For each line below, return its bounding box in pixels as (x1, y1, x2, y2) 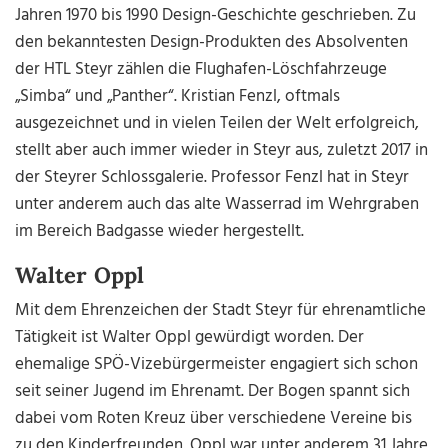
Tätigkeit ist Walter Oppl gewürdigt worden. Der (15, 324, 365, 352)
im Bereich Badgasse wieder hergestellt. (15, 218, 305, 246)
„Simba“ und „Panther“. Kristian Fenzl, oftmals (15, 83, 341, 111)
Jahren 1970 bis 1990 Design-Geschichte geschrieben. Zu (15, 2, 417, 30)
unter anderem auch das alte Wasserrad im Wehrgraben (15, 191, 420, 219)
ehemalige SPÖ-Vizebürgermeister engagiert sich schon (15, 351, 419, 379)
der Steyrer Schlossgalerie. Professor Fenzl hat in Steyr (15, 164, 410, 192)
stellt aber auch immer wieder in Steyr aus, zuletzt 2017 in (15, 137, 429, 165)
